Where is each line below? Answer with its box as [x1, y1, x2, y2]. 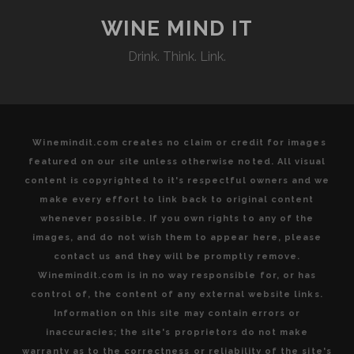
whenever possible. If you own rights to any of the [40, 213, 314, 224]
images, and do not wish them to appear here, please [32, 232, 322, 243]
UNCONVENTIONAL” [223, 16, 342, 28]
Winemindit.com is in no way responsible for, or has [37, 269, 317, 281]
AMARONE [223, 186, 283, 199]
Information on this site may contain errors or [53, 307, 301, 318]
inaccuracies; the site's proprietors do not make [45, 326, 309, 337]
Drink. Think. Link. [128, 49, 226, 65]
